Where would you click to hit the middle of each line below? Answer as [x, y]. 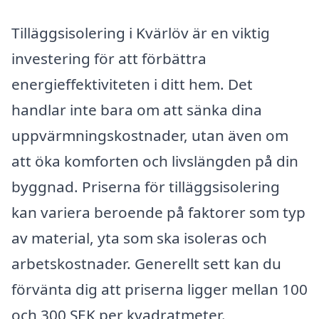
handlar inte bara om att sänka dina [137, 110]
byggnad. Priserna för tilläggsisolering [146, 187]
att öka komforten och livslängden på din [155, 161]
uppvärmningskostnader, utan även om [150, 135]
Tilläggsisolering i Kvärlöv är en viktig [141, 33]
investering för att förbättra [109, 58]
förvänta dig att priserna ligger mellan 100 [159, 289]
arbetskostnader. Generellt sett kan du [146, 263]
